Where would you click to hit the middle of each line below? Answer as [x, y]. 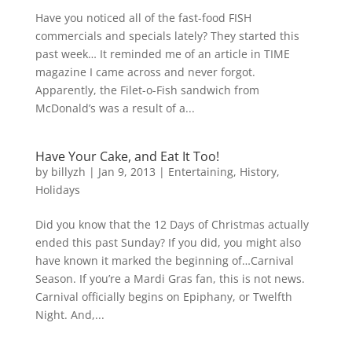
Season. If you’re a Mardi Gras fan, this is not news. [170, 279]
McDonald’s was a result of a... [115, 108]
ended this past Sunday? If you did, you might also [168, 242]
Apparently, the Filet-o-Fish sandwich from [147, 90]
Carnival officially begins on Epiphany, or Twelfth [163, 297]
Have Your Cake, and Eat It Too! [127, 156]
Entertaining [200, 172]
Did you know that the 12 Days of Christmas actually [172, 224]
